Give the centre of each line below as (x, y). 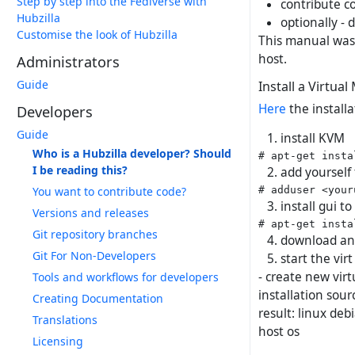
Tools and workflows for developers (126, 277)
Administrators (68, 62)
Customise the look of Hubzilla (97, 34)
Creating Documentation (98, 298)
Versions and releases (91, 213)
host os (279, 332)
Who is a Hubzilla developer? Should (132, 153)
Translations (65, 320)
